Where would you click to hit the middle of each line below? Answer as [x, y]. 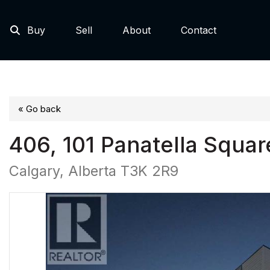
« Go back [39, 109]
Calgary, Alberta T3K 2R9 [94, 171]
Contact [199, 30]
